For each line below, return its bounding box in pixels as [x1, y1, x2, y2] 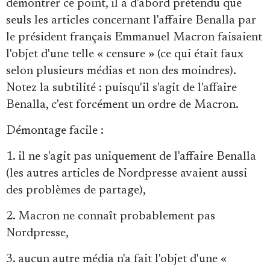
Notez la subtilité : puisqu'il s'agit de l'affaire [6, 81, 237, 94]
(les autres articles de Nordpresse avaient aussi [6, 167, 247, 180]
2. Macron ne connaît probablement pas [6, 210, 215, 222]
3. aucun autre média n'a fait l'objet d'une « [6, 253, 227, 265]
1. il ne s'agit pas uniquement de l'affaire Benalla [6, 150, 256, 163]
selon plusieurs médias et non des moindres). [6, 64, 236, 77]
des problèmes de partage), [6, 184, 146, 196]
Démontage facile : [6, 124, 104, 137]
